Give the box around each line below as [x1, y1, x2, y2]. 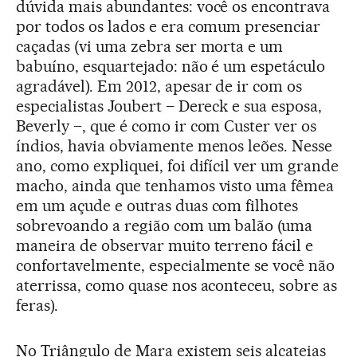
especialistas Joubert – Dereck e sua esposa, [16, 96, 323, 116]
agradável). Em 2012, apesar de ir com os [16, 76, 303, 96]
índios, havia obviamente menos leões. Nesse [16, 136, 333, 156]
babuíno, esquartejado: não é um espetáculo [16, 57, 326, 76]
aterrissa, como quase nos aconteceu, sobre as [16, 276, 338, 296]
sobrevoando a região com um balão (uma [16, 216, 313, 236]
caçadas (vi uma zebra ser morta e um [16, 37, 284, 57]
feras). [16, 296, 58, 316]
